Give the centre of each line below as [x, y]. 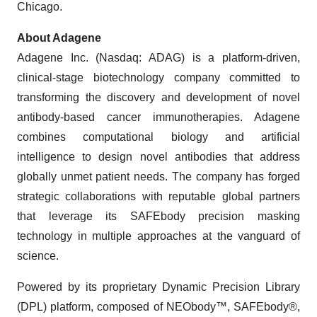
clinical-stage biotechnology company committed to [158, 77]
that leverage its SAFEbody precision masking [158, 216]
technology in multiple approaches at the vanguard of [158, 236]
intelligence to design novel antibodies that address [158, 157]
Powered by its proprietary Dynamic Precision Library [158, 287]
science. [38, 256]
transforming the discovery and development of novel [158, 97]
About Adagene [59, 38]
